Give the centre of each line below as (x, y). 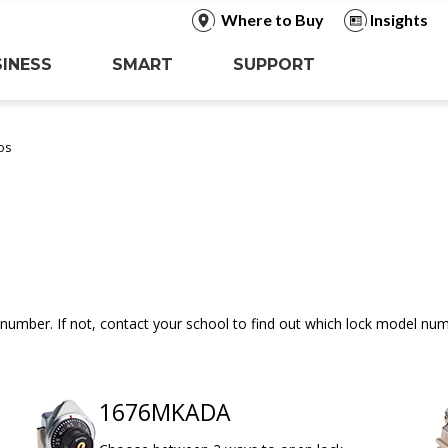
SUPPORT (274, 64)
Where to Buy (272, 19)
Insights (398, 19)
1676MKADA (165, 411)
